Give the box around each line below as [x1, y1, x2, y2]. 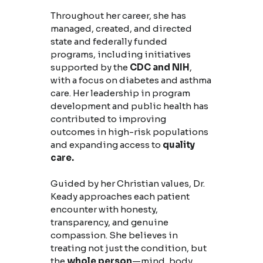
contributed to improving [50, 113, 166, 125]
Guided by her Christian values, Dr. [50, 178, 205, 190]
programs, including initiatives [50, 49, 191, 60]
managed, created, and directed [50, 23, 192, 35]
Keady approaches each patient [50, 191, 190, 203]
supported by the [50, 62, 130, 73]
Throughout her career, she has [50, 10, 186, 22]
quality [162, 139, 195, 151]
